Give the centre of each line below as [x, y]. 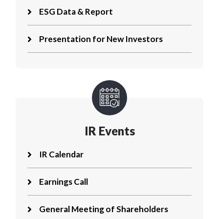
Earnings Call [64, 181]
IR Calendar [61, 154]
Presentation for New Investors [101, 39]
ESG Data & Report [76, 11]
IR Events [109, 131]
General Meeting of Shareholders [104, 209]
